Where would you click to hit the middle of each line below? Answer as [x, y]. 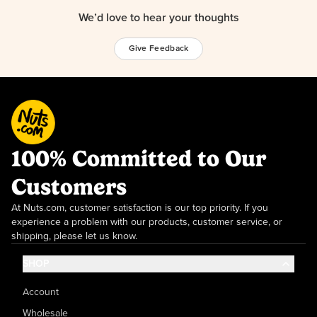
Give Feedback [158, 49]
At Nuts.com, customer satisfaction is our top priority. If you [140, 208]
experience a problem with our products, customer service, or [147, 223]
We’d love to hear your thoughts [158, 18]
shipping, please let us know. [74, 237]
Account [41, 293]
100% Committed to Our [139, 159]
